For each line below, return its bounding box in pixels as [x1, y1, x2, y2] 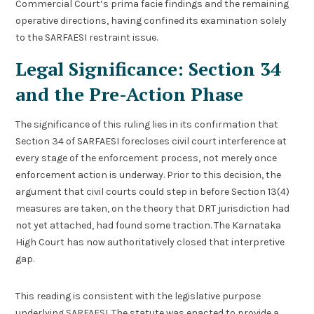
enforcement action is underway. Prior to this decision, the [15, 169, 282, 182]
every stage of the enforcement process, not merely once [15, 152, 278, 165]
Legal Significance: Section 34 [15, 57, 282, 81]
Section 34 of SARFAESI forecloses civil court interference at [15, 135, 287, 148]
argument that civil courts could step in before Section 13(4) [15, 186, 290, 198]
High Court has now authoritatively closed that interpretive [15, 236, 285, 249]
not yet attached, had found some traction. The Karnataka [15, 219, 282, 232]
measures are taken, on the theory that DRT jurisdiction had [15, 203, 290, 215]
